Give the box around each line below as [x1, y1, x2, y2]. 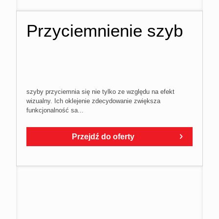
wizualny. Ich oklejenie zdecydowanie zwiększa [26, 97, 160, 105]
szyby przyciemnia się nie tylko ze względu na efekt [26, 88, 175, 95]
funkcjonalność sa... [26, 106, 84, 114]
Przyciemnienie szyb [26, 21, 183, 40]
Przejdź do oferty [71, 132, 134, 141]
